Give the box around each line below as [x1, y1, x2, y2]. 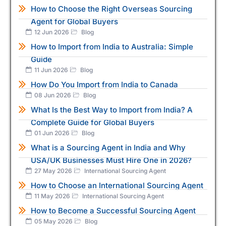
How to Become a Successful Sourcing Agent [31, 206, 196, 216]
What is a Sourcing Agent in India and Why [31, 143, 186, 153]
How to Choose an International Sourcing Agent [31, 181, 203, 191]
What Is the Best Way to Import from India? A [31, 105, 193, 115]
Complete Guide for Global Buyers [31, 118, 154, 128]
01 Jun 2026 [34, 129, 70, 137]
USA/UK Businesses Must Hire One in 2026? [31, 155, 192, 165]
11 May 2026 [34, 192, 70, 200]
